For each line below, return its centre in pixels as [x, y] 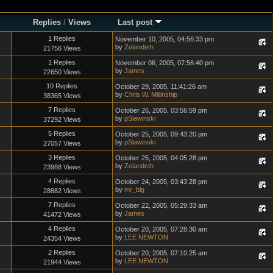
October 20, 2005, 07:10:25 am [161, 253]
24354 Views [62, 238]
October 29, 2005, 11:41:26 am [161, 86]
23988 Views [62, 167]
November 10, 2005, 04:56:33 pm [165, 39]
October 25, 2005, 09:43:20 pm [161, 134]
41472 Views [62, 214]
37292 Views [62, 119]
